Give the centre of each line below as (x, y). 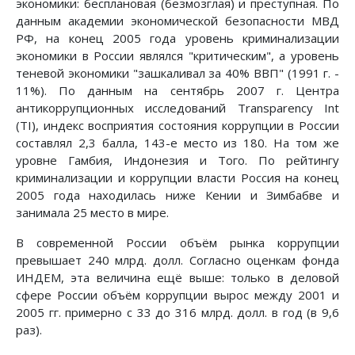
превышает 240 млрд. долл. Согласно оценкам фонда (177, 260)
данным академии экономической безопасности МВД (177, 20)
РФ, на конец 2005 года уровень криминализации (177, 38)
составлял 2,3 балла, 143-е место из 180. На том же (177, 142)
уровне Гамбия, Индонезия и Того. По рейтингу (177, 160)
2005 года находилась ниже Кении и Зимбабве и (177, 195)
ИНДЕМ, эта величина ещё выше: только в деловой (177, 277)
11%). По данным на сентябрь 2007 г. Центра (177, 90)
